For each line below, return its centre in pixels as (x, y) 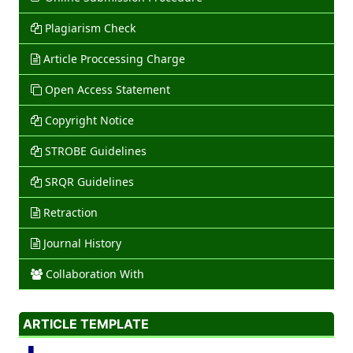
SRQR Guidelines (89, 182)
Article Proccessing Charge (114, 59)
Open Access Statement (107, 90)
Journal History (82, 243)
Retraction (70, 213)
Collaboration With (95, 274)
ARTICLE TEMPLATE (85, 324)
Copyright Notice (89, 121)
